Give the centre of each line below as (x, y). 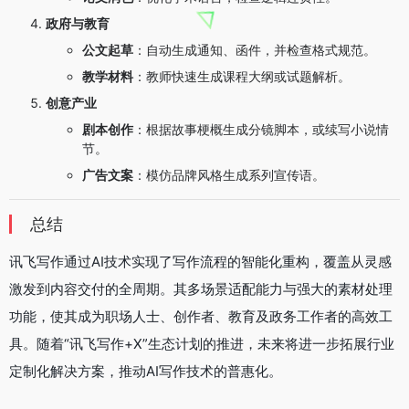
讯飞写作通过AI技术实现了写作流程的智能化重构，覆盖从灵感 (200, 262)
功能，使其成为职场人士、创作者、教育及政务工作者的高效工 (201, 317)
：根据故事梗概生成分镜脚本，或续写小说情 (261, 130)
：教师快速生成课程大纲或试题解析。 (242, 77)
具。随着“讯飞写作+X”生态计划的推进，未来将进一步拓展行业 (202, 344)
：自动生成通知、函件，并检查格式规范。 (255, 50)
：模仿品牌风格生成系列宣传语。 (229, 175)
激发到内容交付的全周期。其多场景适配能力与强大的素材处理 (201, 289)
